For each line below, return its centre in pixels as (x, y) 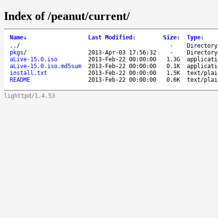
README (20, 80)
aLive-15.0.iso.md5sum (45, 66)
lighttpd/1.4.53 (29, 96)
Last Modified (110, 37)
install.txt (28, 73)
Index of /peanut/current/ (67, 16)
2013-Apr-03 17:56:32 (122, 52)
